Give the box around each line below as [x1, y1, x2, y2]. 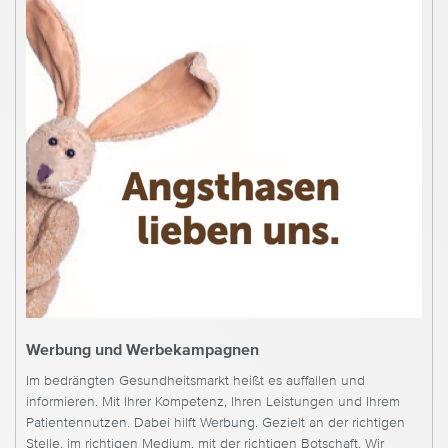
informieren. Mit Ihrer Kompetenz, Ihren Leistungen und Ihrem [26, 395, 400, 410]
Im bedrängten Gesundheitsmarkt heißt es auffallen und [26, 374, 365, 389]
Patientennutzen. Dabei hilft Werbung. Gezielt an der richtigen [26, 416, 405, 431]
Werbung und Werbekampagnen [26, 342, 259, 359]
